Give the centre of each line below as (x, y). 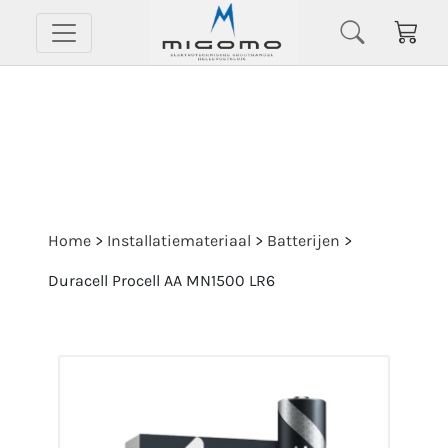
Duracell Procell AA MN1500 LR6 (161, 280)
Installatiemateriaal (179, 240)
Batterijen (303, 240)
